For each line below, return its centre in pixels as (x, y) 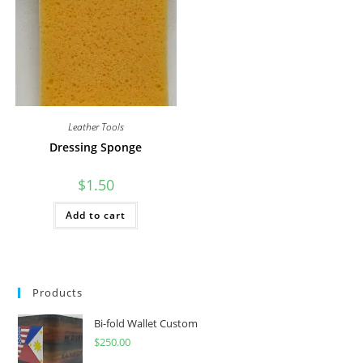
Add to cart (96, 215)
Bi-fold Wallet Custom (146, 324)
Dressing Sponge (96, 147)
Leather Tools (96, 126)
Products (58, 293)
